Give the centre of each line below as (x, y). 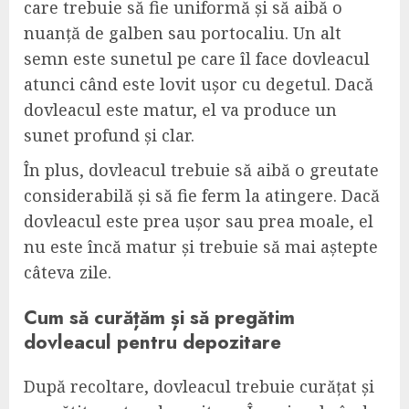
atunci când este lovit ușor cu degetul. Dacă (199, 84)
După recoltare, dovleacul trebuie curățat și (199, 386)
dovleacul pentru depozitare (152, 341)
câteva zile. (68, 273)
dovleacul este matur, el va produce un (180, 110)
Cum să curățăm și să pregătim (159, 317)
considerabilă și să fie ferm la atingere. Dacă (202, 196)
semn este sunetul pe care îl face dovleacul (197, 59)
